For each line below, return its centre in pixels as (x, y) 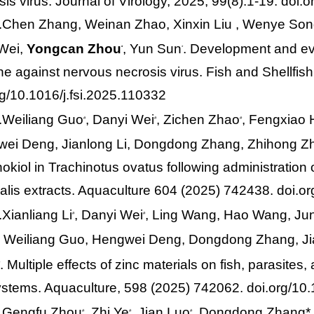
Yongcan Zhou (74, 48)
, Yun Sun (152, 48)
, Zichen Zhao (198, 120)
